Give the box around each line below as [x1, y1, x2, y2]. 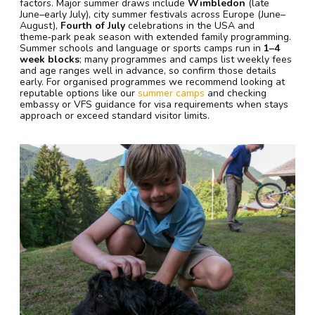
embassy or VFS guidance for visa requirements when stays [20, 97, 288, 111]
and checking [205, 86, 266, 100]
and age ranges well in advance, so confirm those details [20, 63, 276, 77]
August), [20, 18, 60, 32]
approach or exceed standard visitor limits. [20, 108, 210, 122]
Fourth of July [60, 18, 125, 32]
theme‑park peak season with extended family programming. [20, 30, 291, 44]
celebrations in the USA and [125, 18, 255, 32]
